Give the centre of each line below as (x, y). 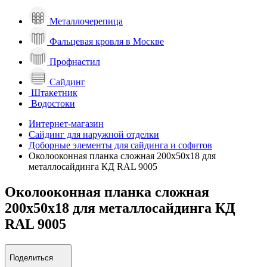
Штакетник (54, 92)
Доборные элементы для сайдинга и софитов (120, 145)
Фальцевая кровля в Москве (107, 41)
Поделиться (31, 257)
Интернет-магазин (66, 123)
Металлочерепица (86, 21)
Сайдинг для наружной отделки (94, 134)
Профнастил (75, 61)
